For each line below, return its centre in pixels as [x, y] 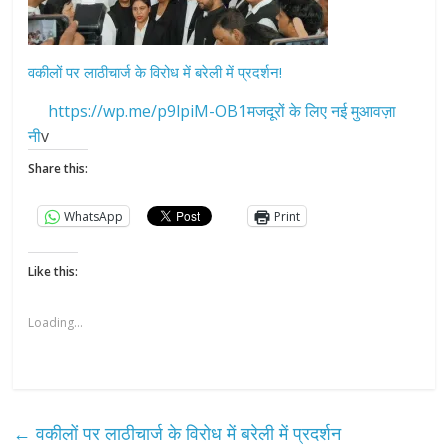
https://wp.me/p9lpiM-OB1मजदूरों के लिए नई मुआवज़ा [212, 111]
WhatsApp [94, 216]
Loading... [56, 323]
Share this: [58, 169]
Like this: [53, 272]
